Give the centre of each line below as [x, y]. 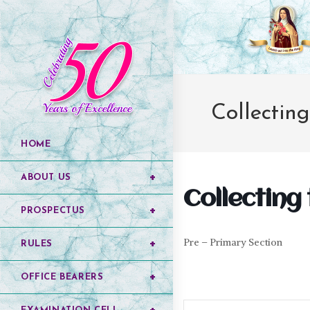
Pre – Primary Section [233, 242]
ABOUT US [46, 177]
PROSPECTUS [53, 211]
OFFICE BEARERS [62, 277]
